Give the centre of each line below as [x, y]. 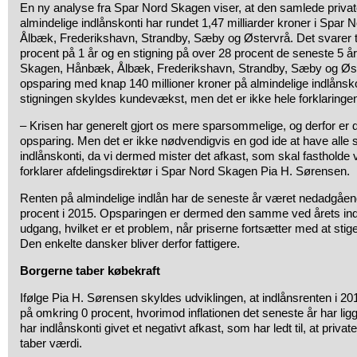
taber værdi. [51, 343]
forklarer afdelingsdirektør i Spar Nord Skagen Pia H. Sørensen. [185, 171]
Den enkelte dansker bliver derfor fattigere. [130, 243]
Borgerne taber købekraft [90, 271]
